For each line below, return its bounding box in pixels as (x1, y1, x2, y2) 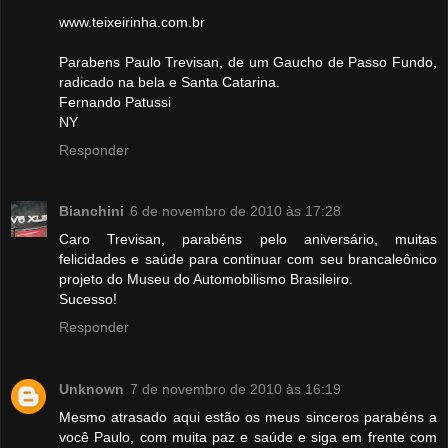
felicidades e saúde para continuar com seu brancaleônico (59, 251, 437, 268)
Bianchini (59, 203, 124, 220)
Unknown (59, 381, 124, 398)
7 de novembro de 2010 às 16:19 (130, 381, 341, 398)
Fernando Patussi (59, 93, 171, 110)
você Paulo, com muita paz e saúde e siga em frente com (59, 429, 437, 446)
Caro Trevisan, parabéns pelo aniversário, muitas (59, 231, 437, 248)
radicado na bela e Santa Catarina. (59, 73, 280, 90)
